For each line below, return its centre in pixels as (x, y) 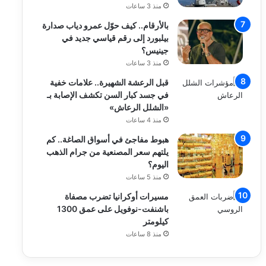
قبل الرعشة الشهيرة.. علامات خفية (110, 82)
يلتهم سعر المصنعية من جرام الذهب (108, 152)
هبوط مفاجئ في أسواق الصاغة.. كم (108, 139)
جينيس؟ (155, 50)
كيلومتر (156, 221)
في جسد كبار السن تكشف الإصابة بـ (108, 95)
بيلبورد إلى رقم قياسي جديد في (115, 38)
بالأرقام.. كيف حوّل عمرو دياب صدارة (106, 25)
